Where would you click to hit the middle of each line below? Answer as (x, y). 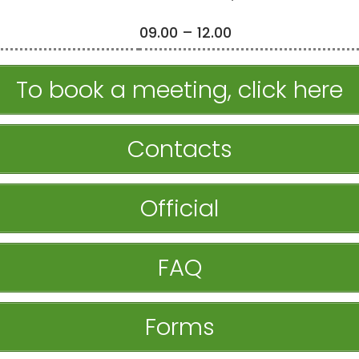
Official (179, 208)
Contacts (179, 149)
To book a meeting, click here (179, 89)
